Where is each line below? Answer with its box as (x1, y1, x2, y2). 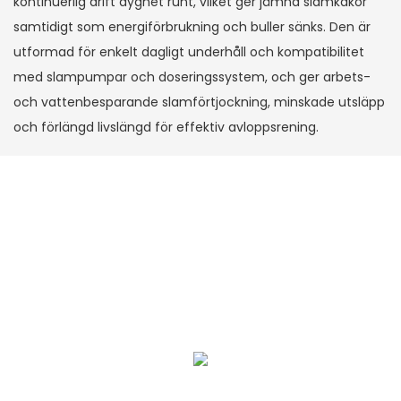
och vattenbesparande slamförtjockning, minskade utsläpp (13, 93, 385, 112)
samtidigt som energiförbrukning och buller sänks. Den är (13, 18, 371, 37)
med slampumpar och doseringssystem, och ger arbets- (13, 68, 371, 87)
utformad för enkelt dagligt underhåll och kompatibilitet (13, 43, 364, 62)
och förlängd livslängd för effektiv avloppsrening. (13, 118, 319, 137)
